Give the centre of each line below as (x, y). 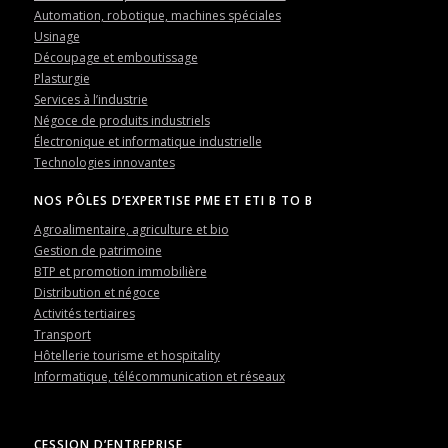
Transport (62, 335)
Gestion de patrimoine (97, 251)
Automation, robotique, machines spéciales (157, 15)
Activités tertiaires (84, 314)
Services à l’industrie (90, 99)
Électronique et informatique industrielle (147, 141)
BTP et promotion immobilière (120, 272)
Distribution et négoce (96, 293)
